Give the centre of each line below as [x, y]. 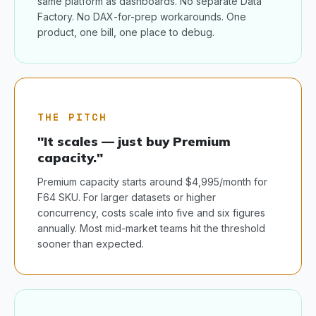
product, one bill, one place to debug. [126, 32]
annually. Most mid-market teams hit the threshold [151, 228]
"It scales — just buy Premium [134, 141]
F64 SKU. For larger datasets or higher [127, 197]
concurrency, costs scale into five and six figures [151, 213]
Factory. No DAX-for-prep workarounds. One [142, 17]
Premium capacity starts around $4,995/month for [152, 182]
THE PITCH [72, 117]
